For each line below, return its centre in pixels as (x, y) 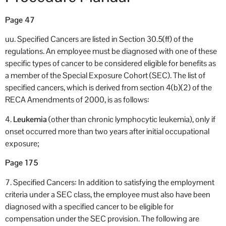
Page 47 (20, 20)
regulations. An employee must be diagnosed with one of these (111, 51)
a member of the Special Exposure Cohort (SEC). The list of (105, 76)
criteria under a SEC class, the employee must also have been (108, 194)
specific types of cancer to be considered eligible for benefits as (110, 64)
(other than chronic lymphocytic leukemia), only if (131, 119)
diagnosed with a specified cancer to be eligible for (89, 206)
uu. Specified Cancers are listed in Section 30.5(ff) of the (99, 39)
